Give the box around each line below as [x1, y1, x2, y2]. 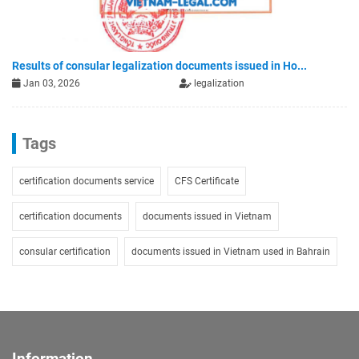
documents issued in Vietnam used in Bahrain [131, 246, 330, 258]
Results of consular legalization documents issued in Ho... [12, 59, 307, 73]
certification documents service [19, 175, 154, 188]
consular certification [19, 246, 111, 258]
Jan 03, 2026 [21, 78, 80, 90]
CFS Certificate [175, 175, 239, 188]
